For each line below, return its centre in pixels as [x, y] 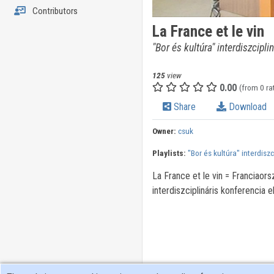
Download [246, 107]
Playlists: [169, 153]
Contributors [54, 11]
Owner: [164, 131]
